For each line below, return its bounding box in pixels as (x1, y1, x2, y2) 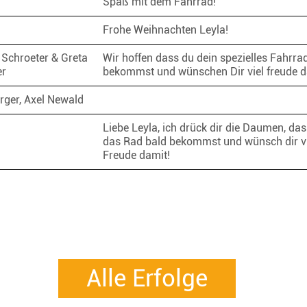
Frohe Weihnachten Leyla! (102, 23, 234, 36)
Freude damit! (102, 148, 175, 162)
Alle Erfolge (86, 264, 208, 293)
